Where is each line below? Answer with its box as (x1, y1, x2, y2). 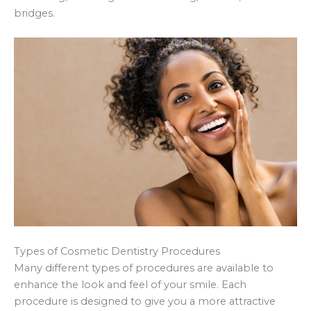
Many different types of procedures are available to (14, 261, 274, 274)
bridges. (14, 6, 55, 19)
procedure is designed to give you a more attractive (14, 294, 276, 308)
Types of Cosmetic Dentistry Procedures (14, 244, 220, 258)
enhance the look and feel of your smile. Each (14, 278, 246, 291)
